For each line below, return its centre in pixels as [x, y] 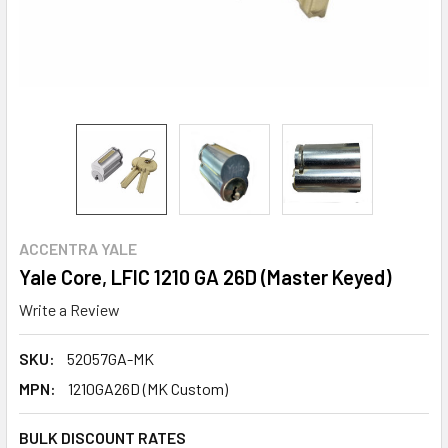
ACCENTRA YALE [78, 248]
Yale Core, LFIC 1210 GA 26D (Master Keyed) [205, 277]
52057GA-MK [110, 358]
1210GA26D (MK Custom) [148, 388]
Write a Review [69, 309]
